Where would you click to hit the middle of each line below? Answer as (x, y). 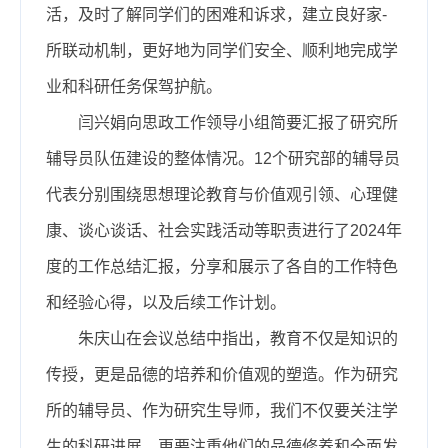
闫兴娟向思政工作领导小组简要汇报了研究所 (238, 122)
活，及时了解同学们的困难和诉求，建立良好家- (216, 14)
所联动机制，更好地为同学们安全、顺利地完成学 (222, 50)
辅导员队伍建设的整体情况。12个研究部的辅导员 (223, 158)
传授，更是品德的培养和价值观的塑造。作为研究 (222, 374)
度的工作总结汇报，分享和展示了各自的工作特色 (222, 266)
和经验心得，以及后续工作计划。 (166, 302)
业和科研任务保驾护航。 (134, 86)
